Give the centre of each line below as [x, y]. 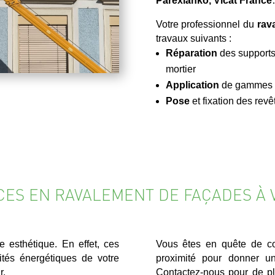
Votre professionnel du [206, 24]
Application [192, 85]
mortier [180, 69]
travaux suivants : [193, 38]
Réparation [191, 53]
